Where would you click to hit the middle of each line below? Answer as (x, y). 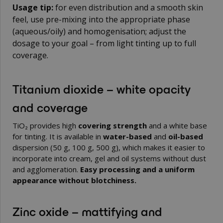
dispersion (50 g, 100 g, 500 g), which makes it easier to (109, 147)
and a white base (177, 125)
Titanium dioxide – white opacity (102, 88)
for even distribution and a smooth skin (128, 7)
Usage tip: (33, 7)
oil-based (186, 136)
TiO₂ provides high (45, 125)
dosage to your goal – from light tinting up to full (104, 43)
